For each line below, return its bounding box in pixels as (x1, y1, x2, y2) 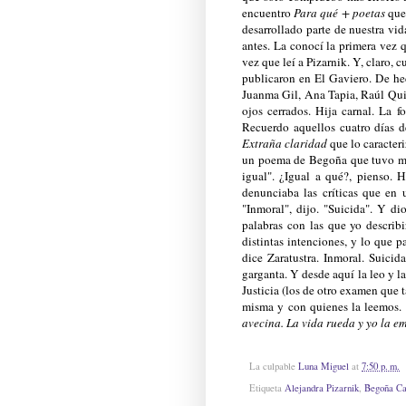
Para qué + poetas (294, 4, 385, 21)
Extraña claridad (242, 134, 327, 151)
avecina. (242, 314, 286, 331)
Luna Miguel (298, 359, 349, 372)
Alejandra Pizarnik (285, 382, 359, 395)
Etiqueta (249, 382, 285, 395)
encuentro (242, 4, 295, 21)
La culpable (249, 359, 298, 372)
